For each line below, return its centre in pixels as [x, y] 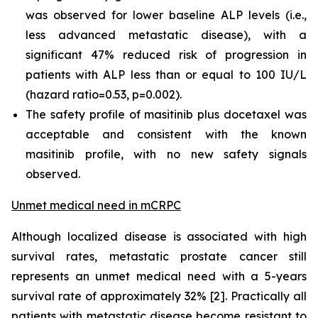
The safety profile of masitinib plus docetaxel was [166, 114]
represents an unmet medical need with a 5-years [159, 276]
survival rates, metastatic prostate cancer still [159, 256]
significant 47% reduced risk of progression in [166, 55]
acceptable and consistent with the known [166, 134]
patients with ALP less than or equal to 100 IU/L [166, 75]
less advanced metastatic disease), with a [166, 35]
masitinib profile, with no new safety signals [166, 154]
